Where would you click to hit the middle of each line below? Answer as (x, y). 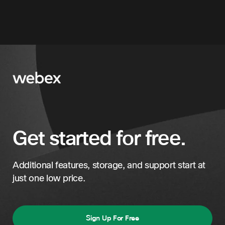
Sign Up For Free (113, 218)
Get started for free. (99, 138)
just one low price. (49, 178)
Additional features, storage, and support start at (109, 165)
